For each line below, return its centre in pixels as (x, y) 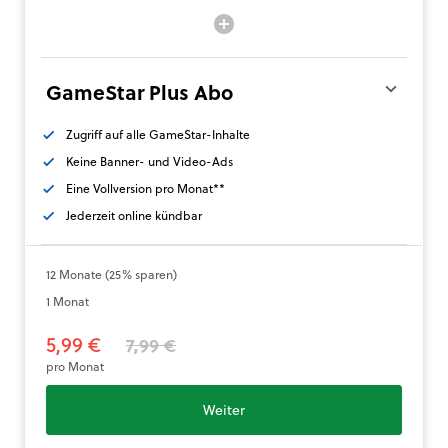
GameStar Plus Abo (139, 92)
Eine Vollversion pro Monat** (145, 188)
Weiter (224, 410)
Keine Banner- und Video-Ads (149, 161)
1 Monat (67, 301)
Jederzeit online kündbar (134, 215)
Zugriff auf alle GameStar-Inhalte (158, 134)
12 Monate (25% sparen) (111, 274)
